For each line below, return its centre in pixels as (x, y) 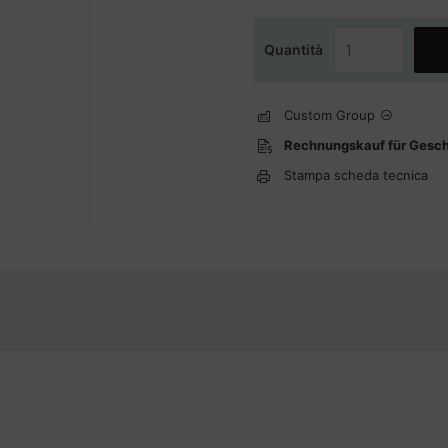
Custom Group (329, 115)
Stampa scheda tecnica (356, 175)
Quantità (293, 49)
